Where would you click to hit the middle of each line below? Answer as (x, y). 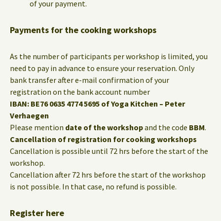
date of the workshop (104, 127)
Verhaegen (29, 115)
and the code (166, 127)
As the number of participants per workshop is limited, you (109, 56)
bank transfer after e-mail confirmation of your (90, 80)
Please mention (37, 127)
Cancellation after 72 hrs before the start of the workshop (108, 175)
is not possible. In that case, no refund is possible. (93, 186)
